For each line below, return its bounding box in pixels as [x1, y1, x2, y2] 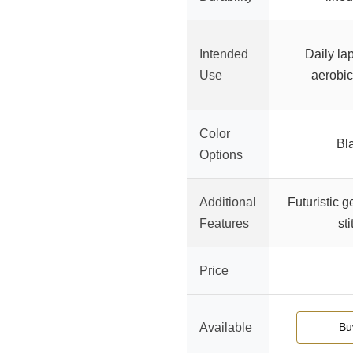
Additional [199, 195, 256, 210]
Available [199, 321, 252, 335]
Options [199, 148, 243, 162]
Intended [199, 47, 248, 61]
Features [199, 217, 249, 231]
